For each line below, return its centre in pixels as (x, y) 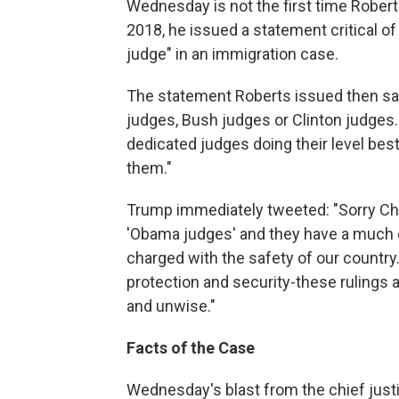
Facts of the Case (191, 348)
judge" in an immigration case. (232, 54)
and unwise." (171, 306)
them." (149, 168)
